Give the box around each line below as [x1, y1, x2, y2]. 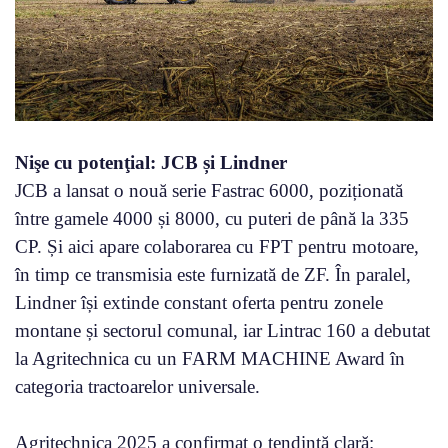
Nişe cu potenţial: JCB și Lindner [15, 151, 287, 173]
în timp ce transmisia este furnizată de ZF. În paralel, [15, 263, 411, 285]
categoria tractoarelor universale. [15, 375, 260, 397]
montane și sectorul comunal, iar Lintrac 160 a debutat [15, 319, 430, 341]
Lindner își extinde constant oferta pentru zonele [15, 291, 383, 313]
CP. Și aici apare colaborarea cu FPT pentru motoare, [15, 235, 419, 257]
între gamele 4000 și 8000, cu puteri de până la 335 [15, 207, 409, 229]
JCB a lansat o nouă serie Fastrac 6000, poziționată [15, 179, 403, 201]
